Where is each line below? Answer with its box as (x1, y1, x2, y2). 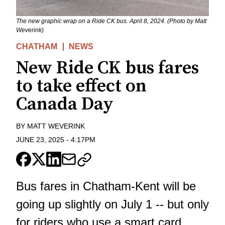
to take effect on (16, 75, 147, 98)
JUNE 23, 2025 (16, 135, 64, 144)
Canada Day (16, 93, 114, 116)
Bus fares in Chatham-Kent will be (16, 179, 196, 193)
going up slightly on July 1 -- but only (16, 197, 209, 211)
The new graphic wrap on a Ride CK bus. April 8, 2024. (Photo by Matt (16, 18, 206, 25)
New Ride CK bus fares (16, 57, 199, 80)
